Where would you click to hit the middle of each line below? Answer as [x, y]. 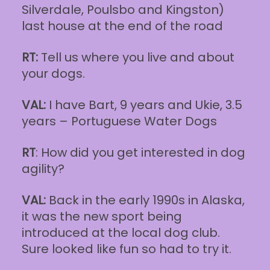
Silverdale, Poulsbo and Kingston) [123, 10]
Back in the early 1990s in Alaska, [145, 200]
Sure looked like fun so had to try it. [126, 249]
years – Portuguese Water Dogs [119, 121]
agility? [43, 169]
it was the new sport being [102, 217]
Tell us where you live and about [136, 58]
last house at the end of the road [122, 26]
